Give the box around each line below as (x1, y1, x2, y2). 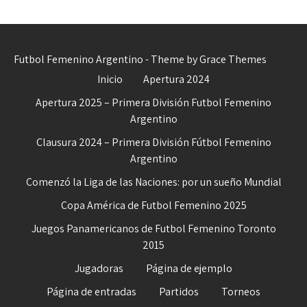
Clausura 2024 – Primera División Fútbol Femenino (36, 135, 271, 149)
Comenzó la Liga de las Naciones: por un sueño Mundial (25, 175, 282, 189)
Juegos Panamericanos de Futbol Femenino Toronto (31, 221, 276, 236)
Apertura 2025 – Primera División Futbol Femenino (36, 95, 271, 110)
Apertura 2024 (143, 72, 210, 86)
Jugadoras (75, 261, 123, 275)
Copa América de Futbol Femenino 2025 (60, 198, 247, 212)
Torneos (221, 284, 260, 299)
